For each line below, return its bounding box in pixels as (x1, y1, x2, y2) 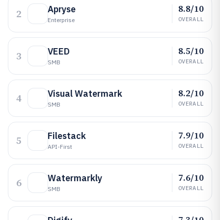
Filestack (48, 130, 86, 141)
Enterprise (48, 16, 75, 24)
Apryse (48, 3, 76, 15)
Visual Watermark (48, 88, 122, 99)
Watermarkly (48, 172, 102, 184)
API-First (48, 143, 72, 150)
